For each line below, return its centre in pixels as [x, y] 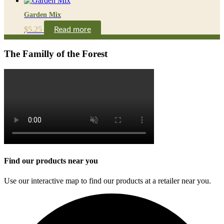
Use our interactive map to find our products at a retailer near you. [107, 180]
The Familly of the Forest [56, 54]
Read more [72, 29]
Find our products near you [51, 161]
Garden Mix [42, 14]
